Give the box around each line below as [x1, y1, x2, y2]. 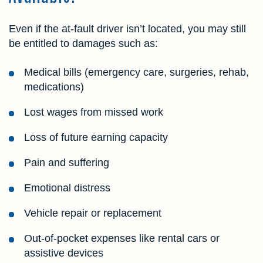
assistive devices [24, 247, 103, 259]
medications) [24, 81, 84, 93]
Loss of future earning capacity [24, 131, 168, 144]
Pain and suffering [24, 157, 109, 169]
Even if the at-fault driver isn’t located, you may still [9, 23, 246, 35]
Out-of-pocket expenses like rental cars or [24, 232, 220, 245]
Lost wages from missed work [24, 106, 163, 119]
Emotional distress [24, 182, 110, 194]
